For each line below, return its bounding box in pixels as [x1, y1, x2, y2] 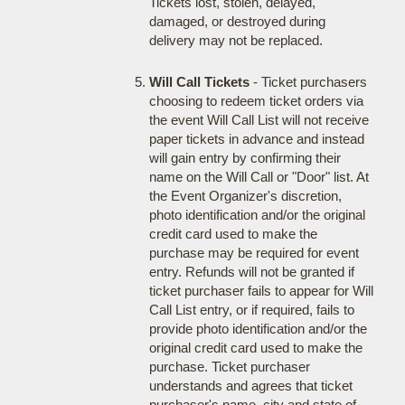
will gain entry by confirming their [148, 150, 341, 165]
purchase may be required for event [148, 245, 359, 260]
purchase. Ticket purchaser [148, 359, 310, 374]
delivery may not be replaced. [148, 33, 323, 48]
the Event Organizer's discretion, [148, 188, 342, 203]
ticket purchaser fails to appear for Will [148, 283, 373, 298]
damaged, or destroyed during [148, 14, 325, 29]
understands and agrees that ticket [148, 378, 353, 393]
